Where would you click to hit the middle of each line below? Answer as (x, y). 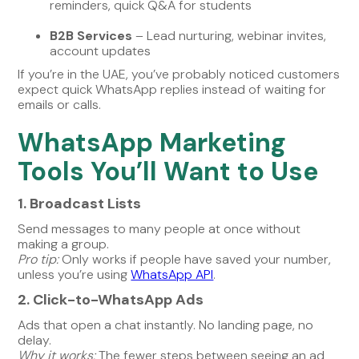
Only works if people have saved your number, (195, 259)
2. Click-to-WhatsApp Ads (111, 299)
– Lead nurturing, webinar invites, (230, 35)
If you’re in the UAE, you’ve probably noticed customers (179, 74)
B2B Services (91, 35)
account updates (101, 50)
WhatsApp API (172, 274)
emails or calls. (60, 104)
